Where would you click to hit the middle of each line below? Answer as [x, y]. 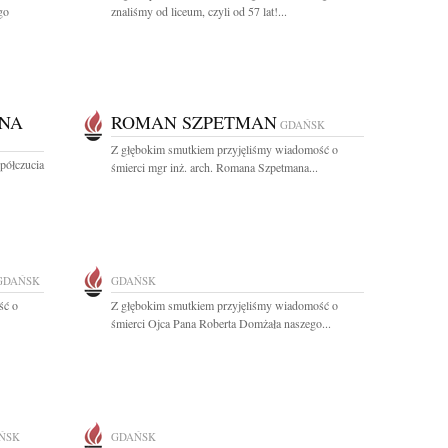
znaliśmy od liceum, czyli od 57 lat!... [199, 11]
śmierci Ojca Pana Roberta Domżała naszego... [221, 323]
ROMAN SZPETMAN [194, 122]
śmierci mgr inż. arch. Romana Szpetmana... [214, 167]
